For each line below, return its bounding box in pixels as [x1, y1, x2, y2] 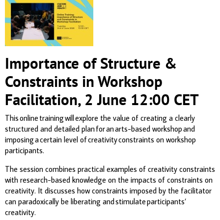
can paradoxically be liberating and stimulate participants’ [5, 196, 186, 206]
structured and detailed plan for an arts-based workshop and [5, 123, 195, 134]
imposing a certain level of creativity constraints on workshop [5, 134, 196, 144]
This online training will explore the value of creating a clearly [5, 112, 195, 123]
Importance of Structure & [5, 53, 177, 73]
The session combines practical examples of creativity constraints [5, 164, 215, 174]
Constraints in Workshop [5, 71, 163, 91]
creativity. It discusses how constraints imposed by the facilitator [5, 185, 212, 195]
